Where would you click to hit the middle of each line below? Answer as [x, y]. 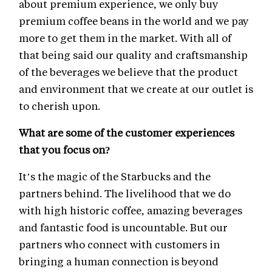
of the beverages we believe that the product [128, 72]
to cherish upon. [59, 106]
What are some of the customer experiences [127, 133]
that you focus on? [65, 150]
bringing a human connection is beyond [119, 261]
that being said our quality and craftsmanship [133, 55]
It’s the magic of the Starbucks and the [115, 176]
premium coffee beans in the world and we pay [134, 21]
